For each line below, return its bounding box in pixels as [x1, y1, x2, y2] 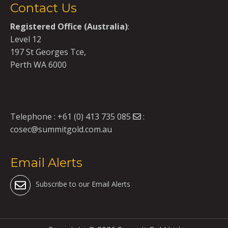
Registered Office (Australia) [10, 21, 128, 32]
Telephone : [10, 111, 58, 122]
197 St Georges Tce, [10, 46, 86, 58]
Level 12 [10, 34, 41, 45]
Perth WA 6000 [10, 59, 67, 70]
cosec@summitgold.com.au [10, 124, 112, 135]
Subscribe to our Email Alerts [36, 179, 130, 189]
